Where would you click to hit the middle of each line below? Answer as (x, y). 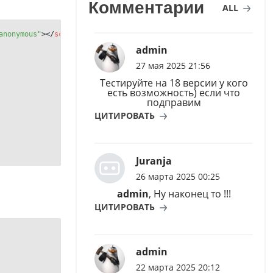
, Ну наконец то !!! (190, 193)
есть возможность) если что (174, 93)
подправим (174, 103)
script (67, 34)
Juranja (154, 161)
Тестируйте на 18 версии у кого (174, 83)
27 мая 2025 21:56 (173, 66)
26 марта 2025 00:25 (178, 176)
